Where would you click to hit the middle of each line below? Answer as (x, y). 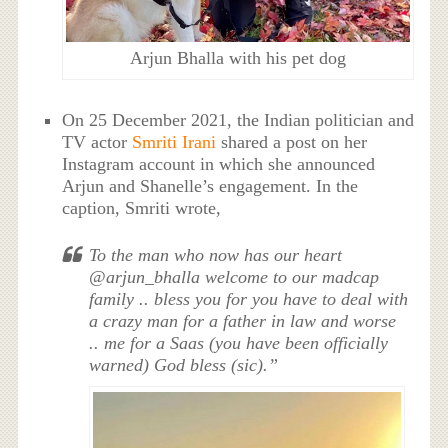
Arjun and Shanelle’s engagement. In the (210, 185)
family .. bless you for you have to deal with (249, 298)
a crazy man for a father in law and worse (243, 320)
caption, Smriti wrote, (142, 207)
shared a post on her (292, 141)
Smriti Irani (174, 141)
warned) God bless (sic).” (184, 364)
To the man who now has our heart (216, 254)
